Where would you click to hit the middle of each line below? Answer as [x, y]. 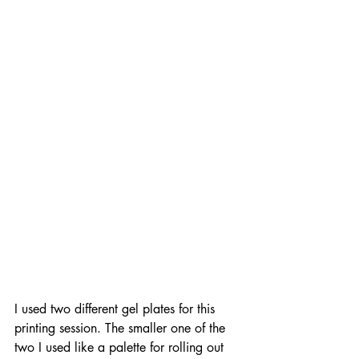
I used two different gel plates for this [117, 309]
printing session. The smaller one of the [122, 328]
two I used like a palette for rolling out [121, 347]
